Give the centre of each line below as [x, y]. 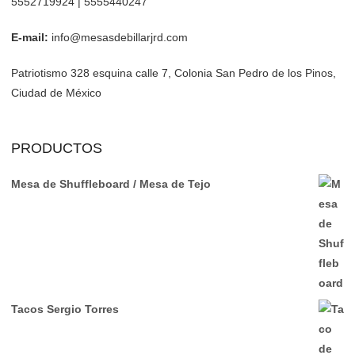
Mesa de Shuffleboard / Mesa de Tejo [111, 183]
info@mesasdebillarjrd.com [118, 37]
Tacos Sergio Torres [65, 309]
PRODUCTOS [57, 148]
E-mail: [30, 37]
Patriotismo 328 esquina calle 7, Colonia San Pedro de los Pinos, [174, 73]
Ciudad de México [56, 92]
